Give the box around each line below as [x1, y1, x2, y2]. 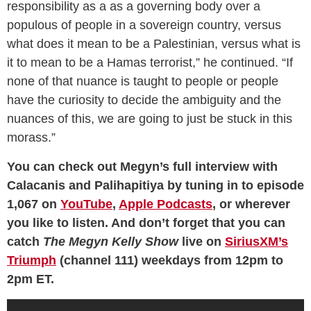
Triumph [7, 253, 56, 267]
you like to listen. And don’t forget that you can [7, 215, 285, 230]
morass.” [7, 130, 56, 144]
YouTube [60, 196, 112, 211]
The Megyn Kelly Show [43, 234, 182, 249]
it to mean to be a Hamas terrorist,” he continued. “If [7, 55, 293, 69]
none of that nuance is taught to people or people [7, 74, 278, 88]
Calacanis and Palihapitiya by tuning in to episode [7, 178, 304, 192]
